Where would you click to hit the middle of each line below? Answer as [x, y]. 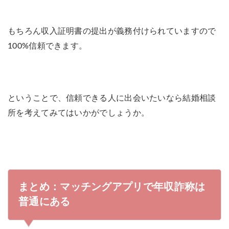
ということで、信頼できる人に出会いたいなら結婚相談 [112, 98]
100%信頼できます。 [48, 46]
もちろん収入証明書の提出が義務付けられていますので [112, 31]
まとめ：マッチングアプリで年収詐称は [112, 187]
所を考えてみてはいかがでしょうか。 [79, 113]
